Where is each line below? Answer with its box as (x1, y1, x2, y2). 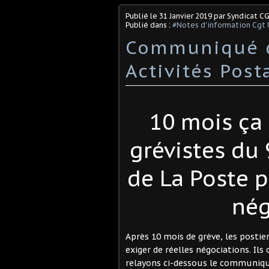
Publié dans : (125, 20, 172, 29)
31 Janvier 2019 (159, 11, 212, 20)
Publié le (125, 11, 159, 20)
